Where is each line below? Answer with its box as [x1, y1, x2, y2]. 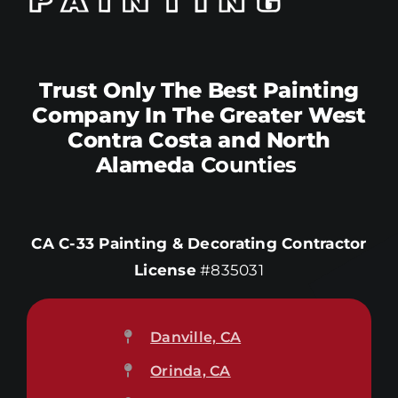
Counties [200, 151, 303, 178]
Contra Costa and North [67, 126, 331, 153]
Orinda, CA [150, 362, 231, 379]
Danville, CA [150, 328, 242, 346]
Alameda [95, 151, 201, 178]
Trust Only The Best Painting [39, 76, 359, 103]
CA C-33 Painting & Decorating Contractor [31, 234, 367, 252]
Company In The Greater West [32, 101, 366, 128]
